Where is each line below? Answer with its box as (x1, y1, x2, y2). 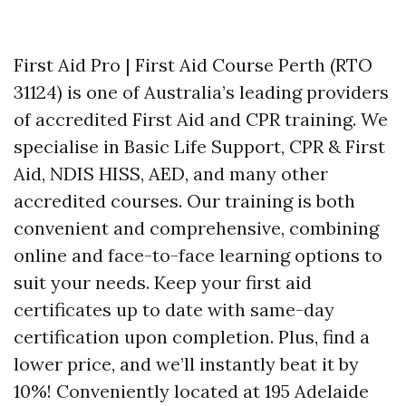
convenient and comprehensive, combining (14, 217, 379, 239)
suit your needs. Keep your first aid (14, 271, 312, 294)
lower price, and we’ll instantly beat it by (14, 353, 359, 375)
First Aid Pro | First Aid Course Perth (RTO (14, 53, 372, 76)
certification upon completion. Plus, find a (14, 325, 370, 348)
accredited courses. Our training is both (14, 189, 355, 212)
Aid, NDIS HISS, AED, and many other (14, 162, 328, 185)
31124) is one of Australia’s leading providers (14, 81, 389, 103)
